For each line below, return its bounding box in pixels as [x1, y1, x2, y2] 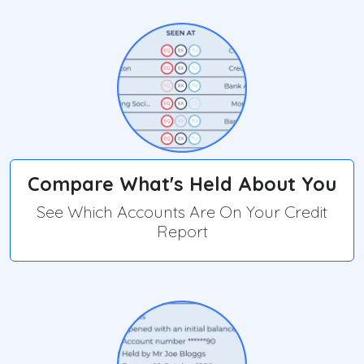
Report [156, 221, 208, 242]
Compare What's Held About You [28, 172, 336, 197]
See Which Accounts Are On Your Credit [37, 201, 327, 223]
